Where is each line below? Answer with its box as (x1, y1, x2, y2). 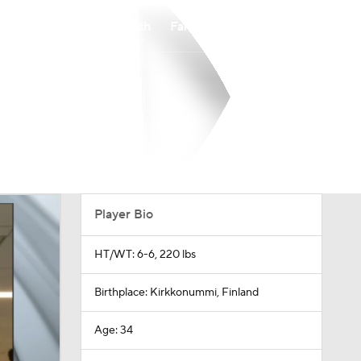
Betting (234, 18, 277, 35)
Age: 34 (93, 323, 133, 338)
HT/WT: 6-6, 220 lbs (93, 247, 196, 262)
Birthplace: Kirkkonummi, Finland (93, 285, 259, 300)
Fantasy (170, 18, 214, 35)
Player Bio (93, 206, 153, 222)
